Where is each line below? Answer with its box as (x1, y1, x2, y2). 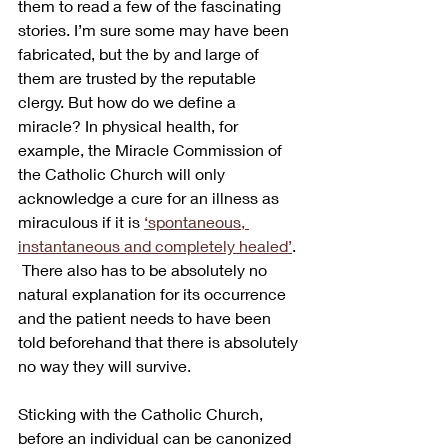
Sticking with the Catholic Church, (18, 403, 267, 423)
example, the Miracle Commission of (18, 139, 286, 159)
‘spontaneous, (144, 211, 249, 231)
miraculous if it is (18, 211, 144, 231)
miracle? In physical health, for (18, 115, 242, 135)
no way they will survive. (18, 355, 191, 375)
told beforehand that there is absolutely (18, 331, 302, 351)
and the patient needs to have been (18, 307, 275, 327)
